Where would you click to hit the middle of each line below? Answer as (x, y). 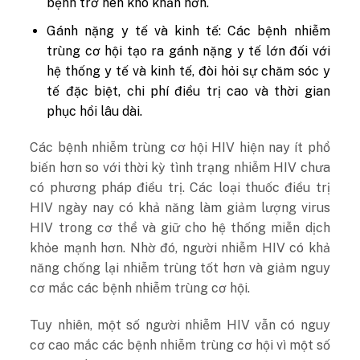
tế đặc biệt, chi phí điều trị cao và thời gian (188, 91)
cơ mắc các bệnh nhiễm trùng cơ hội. (140, 288)
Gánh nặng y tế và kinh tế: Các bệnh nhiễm (188, 31)
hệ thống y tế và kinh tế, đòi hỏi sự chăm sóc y (188, 71)
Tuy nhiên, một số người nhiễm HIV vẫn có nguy (180, 325)
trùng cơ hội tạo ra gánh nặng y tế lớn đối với (188, 51)
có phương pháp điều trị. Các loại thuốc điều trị (180, 188)
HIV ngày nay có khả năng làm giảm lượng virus (180, 208)
